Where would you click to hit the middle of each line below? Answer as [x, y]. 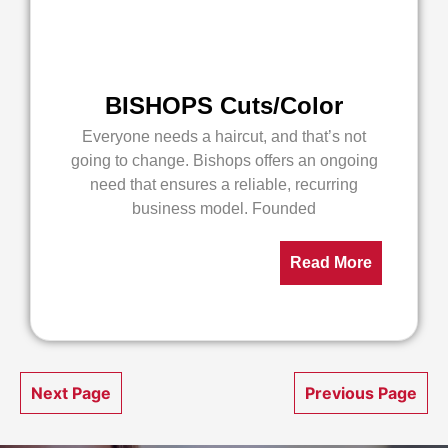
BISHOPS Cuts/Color [224, 105]
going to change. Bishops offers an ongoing [224, 160]
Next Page [71, 393]
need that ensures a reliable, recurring [224, 184]
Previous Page [361, 393]
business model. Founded [224, 208]
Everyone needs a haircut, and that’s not [224, 136]
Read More [331, 262]
